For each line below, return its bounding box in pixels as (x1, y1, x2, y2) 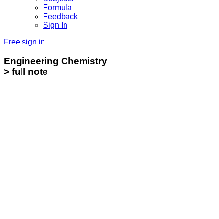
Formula (43, 3, 72, 12)
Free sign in (4, 38, 45, 46)
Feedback (43, 12, 78, 21)
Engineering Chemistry (4, 55, 107, 66)
